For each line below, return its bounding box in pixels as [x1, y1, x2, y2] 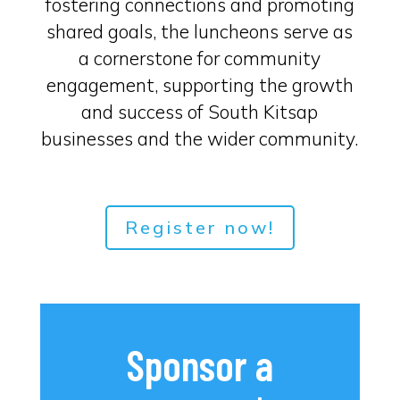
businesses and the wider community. [41, 127, 359, 150]
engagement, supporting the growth [46, 73, 354, 96]
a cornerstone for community [79, 46, 321, 70]
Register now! [124, 216, 275, 238]
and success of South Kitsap [81, 100, 319, 123]
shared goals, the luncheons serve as [46, 20, 354, 43]
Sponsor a [126, 339, 274, 389]
